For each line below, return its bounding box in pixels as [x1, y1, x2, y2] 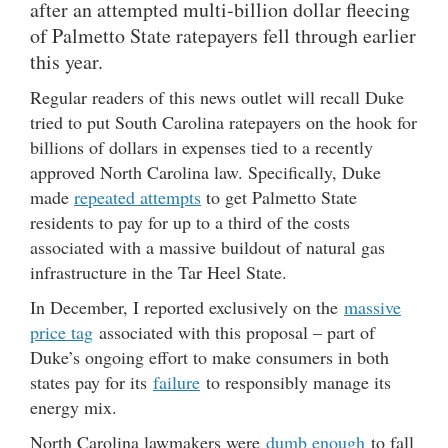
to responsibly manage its [200, 369, 391, 394]
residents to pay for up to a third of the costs [30, 209, 350, 234]
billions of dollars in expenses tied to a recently [30, 134, 373, 159]
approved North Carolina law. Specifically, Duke [30, 159, 381, 184]
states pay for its [30, 369, 153, 394]
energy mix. [30, 394, 117, 419]
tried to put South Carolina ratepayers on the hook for [30, 109, 417, 134]
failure [153, 369, 200, 394]
